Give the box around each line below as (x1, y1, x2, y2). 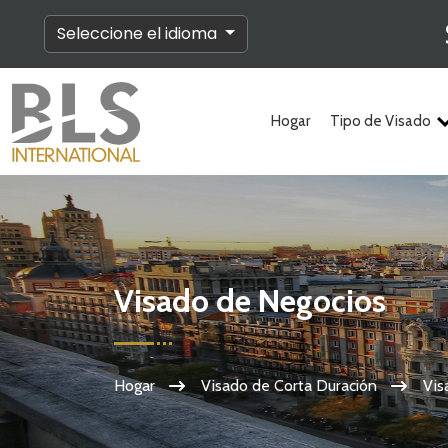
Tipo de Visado (330, 112, 431, 130)
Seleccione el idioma (57, 22, 221, 45)
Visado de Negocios (114, 281, 386, 321)
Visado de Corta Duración (201, 376, 377, 396)
